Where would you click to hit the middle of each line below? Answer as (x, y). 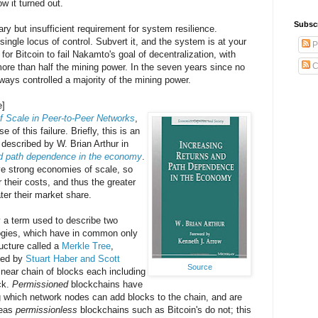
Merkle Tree (86, 246)
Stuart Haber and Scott (73, 258)
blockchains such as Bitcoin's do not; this (164, 309)
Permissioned (40, 284)
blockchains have (105, 284)
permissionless (46, 309)
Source (199, 267)
